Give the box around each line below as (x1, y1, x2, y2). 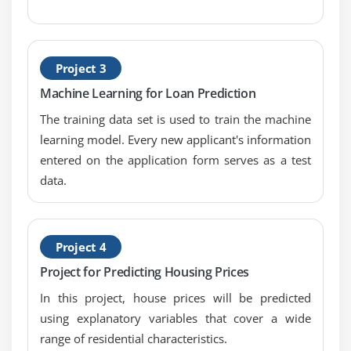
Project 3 (56, 60, 107, 76)
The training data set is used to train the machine (40, 110, 311, 127)
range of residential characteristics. (40, 331, 227, 347)
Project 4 (56, 238, 107, 255)
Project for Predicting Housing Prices (40, 263, 250, 281)
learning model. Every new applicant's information (40, 131, 311, 147)
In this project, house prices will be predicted (40, 290, 311, 306)
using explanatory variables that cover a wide (40, 310, 311, 327)
